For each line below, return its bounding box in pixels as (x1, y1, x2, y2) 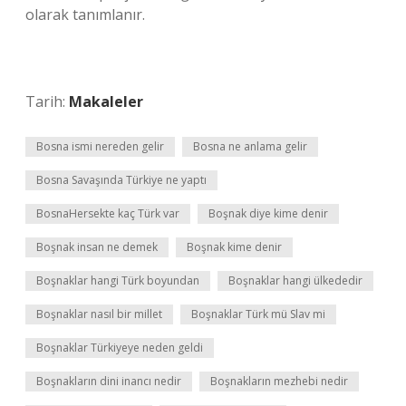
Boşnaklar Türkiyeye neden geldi (36, 340, 203, 355)
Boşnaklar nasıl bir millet (36, 306, 162, 322)
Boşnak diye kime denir (208, 206, 328, 221)
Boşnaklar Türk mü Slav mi (191, 306, 325, 322)
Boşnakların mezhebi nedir (210, 373, 348, 389)
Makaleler (69, 92, 143, 111)
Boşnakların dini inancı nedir (36, 373, 181, 389)
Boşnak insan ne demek (36, 239, 158, 255)
